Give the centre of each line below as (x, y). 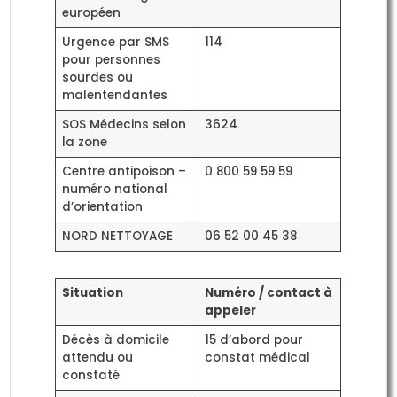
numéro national (114, 189)
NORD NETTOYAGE (117, 236)
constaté (90, 375)
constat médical (257, 357)
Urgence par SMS (115, 42)
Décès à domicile (115, 339)
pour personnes (111, 59)
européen (91, 12)
